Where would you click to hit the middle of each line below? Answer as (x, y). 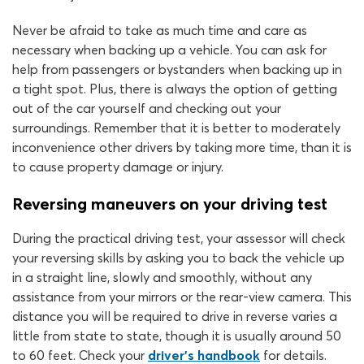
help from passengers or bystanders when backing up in (177, 69)
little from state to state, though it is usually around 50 (177, 336)
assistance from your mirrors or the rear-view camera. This (182, 297)
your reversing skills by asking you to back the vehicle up (178, 258)
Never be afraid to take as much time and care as (160, 30)
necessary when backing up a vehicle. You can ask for (169, 50)
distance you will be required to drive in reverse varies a (175, 316)
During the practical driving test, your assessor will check (179, 238)
